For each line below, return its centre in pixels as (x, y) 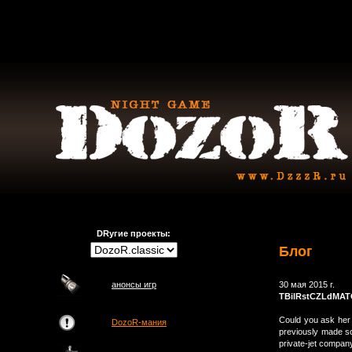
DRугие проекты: (134, 233)
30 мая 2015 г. (307, 285)
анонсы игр (134, 284)
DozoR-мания (139, 322)
